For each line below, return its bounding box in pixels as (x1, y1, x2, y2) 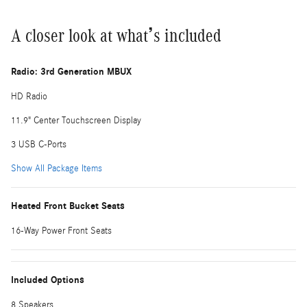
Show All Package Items (11, 163, 102, 175)
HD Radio (11, 91, 47, 103)
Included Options (11, 274, 84, 286)
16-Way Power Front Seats (11, 225, 112, 237)
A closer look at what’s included (11, 25, 221, 47)
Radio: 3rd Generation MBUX (11, 66, 132, 78)
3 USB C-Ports (11, 139, 66, 151)
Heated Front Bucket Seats (11, 200, 125, 212)
